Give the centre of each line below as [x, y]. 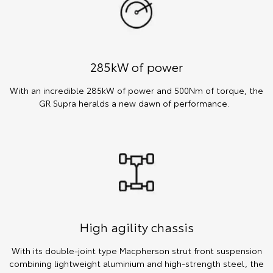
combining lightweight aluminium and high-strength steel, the [136, 263]
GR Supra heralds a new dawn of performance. [136, 103]
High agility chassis [136, 226]
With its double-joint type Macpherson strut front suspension [136, 250]
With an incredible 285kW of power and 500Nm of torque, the [136, 90]
